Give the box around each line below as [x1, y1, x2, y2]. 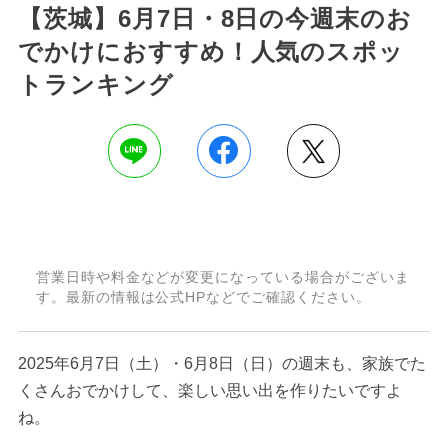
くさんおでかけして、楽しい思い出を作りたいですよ [17, 381, 402, 399]
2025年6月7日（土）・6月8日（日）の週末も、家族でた [17, 354, 426, 372]
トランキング [17, 70, 174, 98]
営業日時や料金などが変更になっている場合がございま [35, 269, 410, 286]
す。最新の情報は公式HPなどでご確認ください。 [35, 289, 371, 306]
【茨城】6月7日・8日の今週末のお [17, 4, 413, 32]
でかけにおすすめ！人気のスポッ [17, 37, 405, 65]
